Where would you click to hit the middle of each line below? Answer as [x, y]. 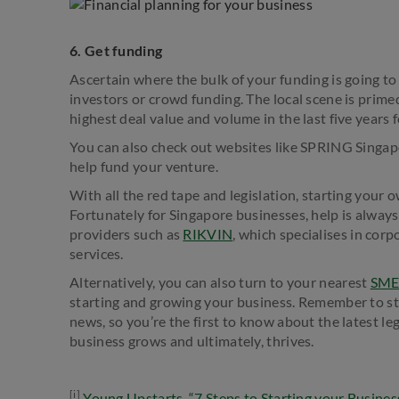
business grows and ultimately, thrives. [192, 340]
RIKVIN [208, 233]
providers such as [126, 233]
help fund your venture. [146, 166]
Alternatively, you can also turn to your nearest [220, 281]
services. [97, 253]
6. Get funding [116, 50]
